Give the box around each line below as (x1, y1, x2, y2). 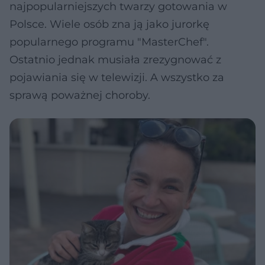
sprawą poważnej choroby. (9, 89, 150, 102)
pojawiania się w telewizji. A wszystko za (9, 71, 224, 84)
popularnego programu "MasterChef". (9, 35, 209, 49)
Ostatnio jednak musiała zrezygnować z (9, 53, 221, 66)
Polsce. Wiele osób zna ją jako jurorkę (9, 18, 209, 31)
